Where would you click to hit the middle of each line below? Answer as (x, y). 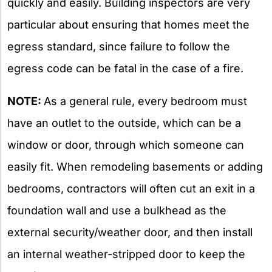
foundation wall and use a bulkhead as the (117, 211)
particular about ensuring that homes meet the (128, 25)
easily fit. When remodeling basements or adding (135, 167)
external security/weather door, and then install (130, 233)
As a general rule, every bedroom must (145, 101)
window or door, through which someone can (126, 145)
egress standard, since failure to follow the (119, 47)
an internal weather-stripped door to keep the (126, 254)
